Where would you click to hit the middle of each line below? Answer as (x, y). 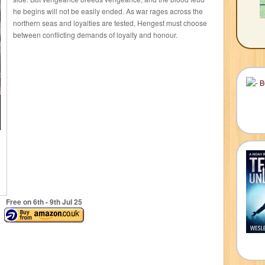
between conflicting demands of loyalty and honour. (95, 35)
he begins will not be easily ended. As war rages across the (108, 11)
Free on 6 (21, 202)
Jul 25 (71, 202)
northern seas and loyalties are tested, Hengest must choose (110, 23)
